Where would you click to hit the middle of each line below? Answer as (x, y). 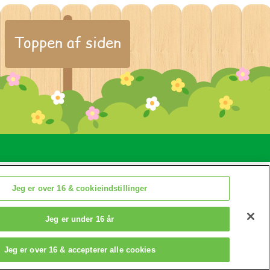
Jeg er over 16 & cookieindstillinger (80, 188)
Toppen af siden (67, 42)
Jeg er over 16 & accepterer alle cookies (80, 250)
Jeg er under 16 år (80, 219)
